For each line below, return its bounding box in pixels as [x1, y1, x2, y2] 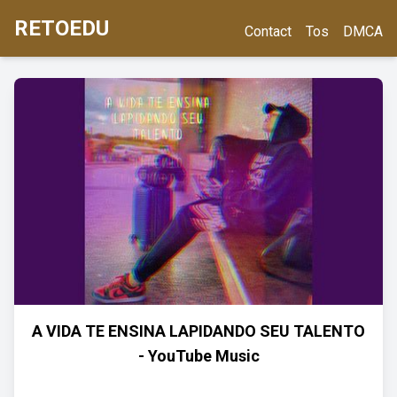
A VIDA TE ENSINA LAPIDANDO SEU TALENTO [32, 322, 365, 340]
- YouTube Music [137, 346, 260, 365]
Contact [245, 23, 292, 40]
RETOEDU [14, 16, 109, 41]
